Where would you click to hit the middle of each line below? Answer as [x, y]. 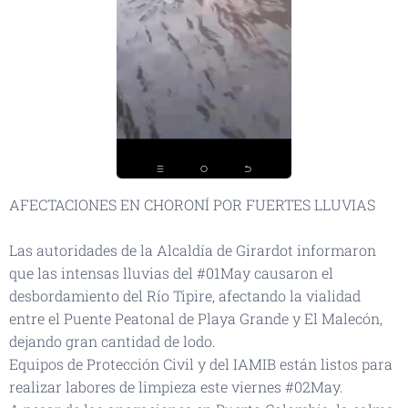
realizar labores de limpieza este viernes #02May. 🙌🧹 [196, 387]
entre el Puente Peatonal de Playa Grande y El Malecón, [196, 319]
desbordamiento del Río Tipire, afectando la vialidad [185, 296]
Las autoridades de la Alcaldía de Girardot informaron [193, 250]
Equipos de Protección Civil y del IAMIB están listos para [201, 364]
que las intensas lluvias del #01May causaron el [171, 273]
